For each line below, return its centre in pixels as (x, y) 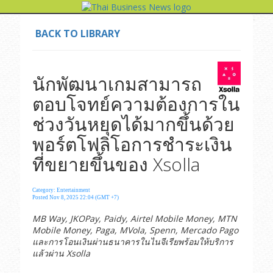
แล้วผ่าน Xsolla (61, 253)
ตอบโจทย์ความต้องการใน (136, 104)
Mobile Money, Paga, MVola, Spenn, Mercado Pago (135, 230)
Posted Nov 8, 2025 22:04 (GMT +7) (75, 197)
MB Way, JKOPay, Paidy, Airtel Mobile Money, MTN (134, 218)
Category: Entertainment (61, 190)
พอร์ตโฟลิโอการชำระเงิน (132, 144)
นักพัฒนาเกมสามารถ (117, 83)
